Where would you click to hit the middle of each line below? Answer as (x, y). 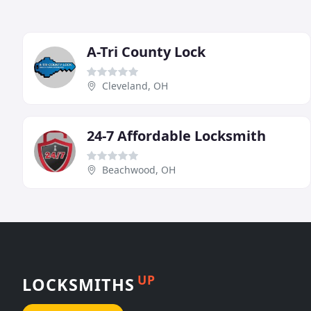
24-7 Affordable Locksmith (176, 136)
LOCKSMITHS (78, 284)
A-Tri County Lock (146, 52)
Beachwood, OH (139, 170)
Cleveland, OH (135, 86)
